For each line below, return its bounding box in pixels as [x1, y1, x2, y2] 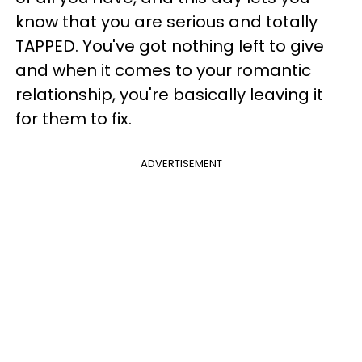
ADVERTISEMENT [140, 155, 222, 171]
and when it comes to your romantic [15, 58, 311, 82]
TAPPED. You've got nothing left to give [15, 34, 324, 57]
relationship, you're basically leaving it [15, 82, 323, 106]
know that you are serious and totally [15, 10, 318, 33]
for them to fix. [15, 107, 132, 130]
